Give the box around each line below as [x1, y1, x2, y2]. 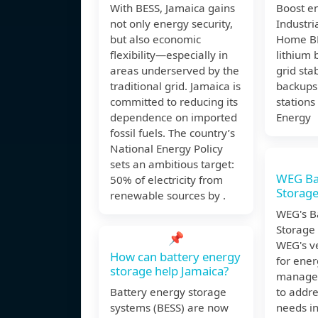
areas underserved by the [110, 63, 239, 78]
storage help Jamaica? [110, 263, 229, 280]
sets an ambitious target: [110, 157, 234, 172]
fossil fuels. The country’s [110, 126, 235, 141]
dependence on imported [110, 110, 237, 125]
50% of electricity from [110, 172, 223, 187]
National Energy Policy [110, 141, 223, 156]
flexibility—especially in [110, 48, 228, 62]
